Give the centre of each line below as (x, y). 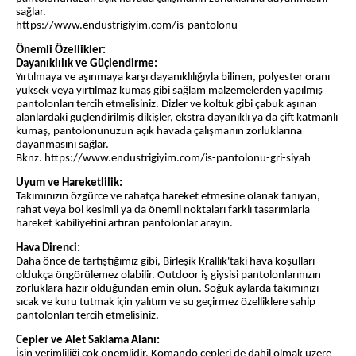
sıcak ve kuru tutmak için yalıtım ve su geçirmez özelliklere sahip (166, 303)
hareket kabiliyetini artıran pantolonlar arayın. (124, 224)
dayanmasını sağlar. (62, 145)
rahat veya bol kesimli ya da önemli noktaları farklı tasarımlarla (163, 211)
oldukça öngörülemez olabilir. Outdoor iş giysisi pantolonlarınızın (168, 276)
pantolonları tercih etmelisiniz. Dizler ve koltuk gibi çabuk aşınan (166, 105)
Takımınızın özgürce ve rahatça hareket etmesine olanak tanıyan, (168, 197)
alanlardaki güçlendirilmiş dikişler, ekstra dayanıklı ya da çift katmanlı (177, 118)
